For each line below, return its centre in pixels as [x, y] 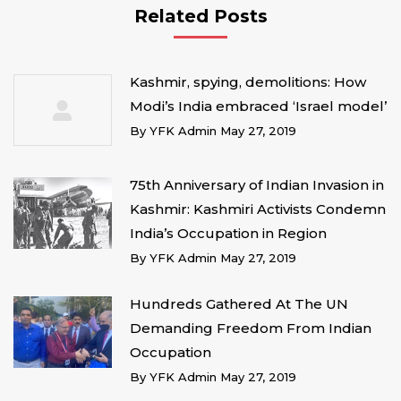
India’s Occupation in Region [228, 233]
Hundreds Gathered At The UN [239, 304]
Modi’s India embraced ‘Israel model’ [258, 106]
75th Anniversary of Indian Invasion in [257, 185]
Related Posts [200, 16]
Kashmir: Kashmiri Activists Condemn [258, 209]
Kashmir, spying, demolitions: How [248, 82]
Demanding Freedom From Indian [251, 328]
